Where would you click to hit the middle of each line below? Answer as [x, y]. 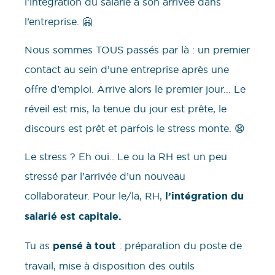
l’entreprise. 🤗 [58, 21]
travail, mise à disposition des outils [110, 265]
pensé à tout [83, 246]
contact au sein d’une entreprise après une [127, 69]
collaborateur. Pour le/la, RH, [93, 196]
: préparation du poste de [179, 245]
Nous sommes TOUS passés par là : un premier [137, 49]
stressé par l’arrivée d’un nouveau [105, 176]
